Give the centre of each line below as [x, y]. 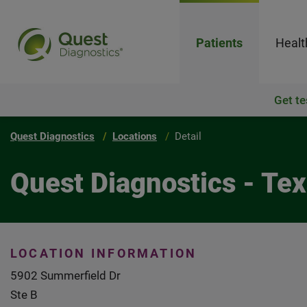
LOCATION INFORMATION [104, 253]
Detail [188, 136]
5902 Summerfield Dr [65, 275]
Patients [219, 43]
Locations [135, 136]
